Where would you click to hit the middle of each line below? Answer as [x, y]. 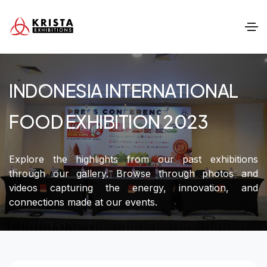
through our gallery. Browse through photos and [133, 173]
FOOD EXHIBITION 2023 [108, 121]
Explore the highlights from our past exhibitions [133, 159]
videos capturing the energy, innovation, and [133, 187]
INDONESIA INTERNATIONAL [124, 90]
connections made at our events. [83, 202]
